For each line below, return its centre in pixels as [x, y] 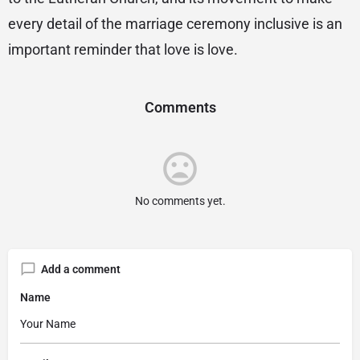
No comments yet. [180, 201]
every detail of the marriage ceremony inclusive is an [175, 24]
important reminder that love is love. [123, 49]
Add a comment [81, 269]
